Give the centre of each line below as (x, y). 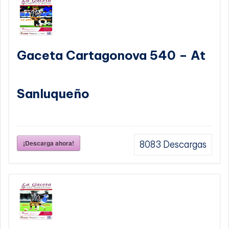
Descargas (184, 145)
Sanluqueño (53, 94)
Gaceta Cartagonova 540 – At (111, 55)
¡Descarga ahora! (49, 143)
